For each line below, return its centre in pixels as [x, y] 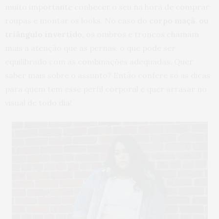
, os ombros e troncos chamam [141, 34]
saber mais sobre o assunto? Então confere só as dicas [108, 75]
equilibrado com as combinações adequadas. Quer [99, 62]
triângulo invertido [44, 34]
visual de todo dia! [38, 103]
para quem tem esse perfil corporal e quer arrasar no [106, 89]
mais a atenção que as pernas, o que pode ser [90, 48]
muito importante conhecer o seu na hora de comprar [107, 7]
